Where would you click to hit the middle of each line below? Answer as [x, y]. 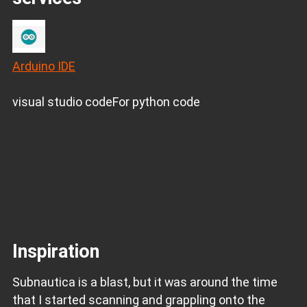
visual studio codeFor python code [106, 102]
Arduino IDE [44, 66]
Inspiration [56, 251]
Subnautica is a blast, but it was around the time [145, 282]
